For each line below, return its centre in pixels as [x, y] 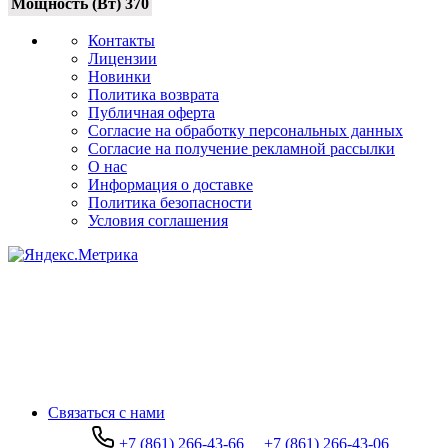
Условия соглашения [158, 220]
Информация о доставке [170, 184]
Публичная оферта [151, 112]
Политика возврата [153, 94]
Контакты [121, 40]
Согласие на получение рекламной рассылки [241, 148]
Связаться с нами [106, 412]
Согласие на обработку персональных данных [245, 130]
